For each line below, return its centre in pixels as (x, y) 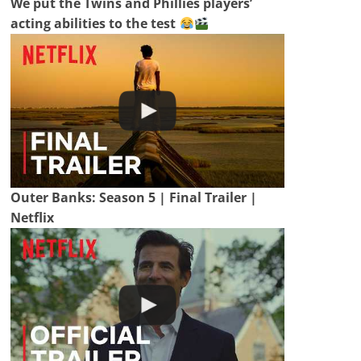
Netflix (33, 218)
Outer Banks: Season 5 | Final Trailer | (134, 198)
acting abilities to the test (95, 23)
